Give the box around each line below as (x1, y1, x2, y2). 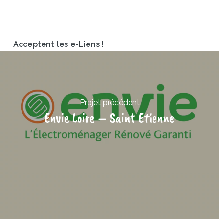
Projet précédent (79, 98, 140, 107)
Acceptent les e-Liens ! (13, 40, 106, 49)
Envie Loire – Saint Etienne (44, 109, 175, 126)
